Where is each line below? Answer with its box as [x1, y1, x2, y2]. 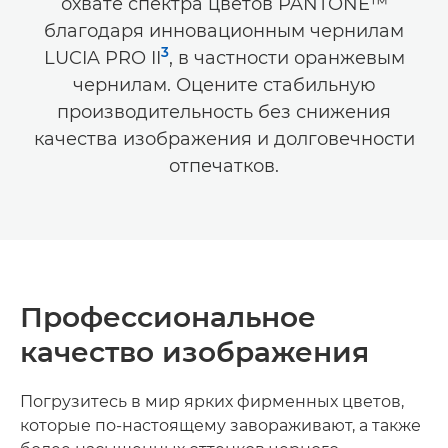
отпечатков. [169, 155, 279, 177]
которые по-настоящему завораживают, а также [20, 416, 421, 435]
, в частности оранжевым [168, 47, 405, 69]
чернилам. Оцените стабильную [72, 74, 376, 96]
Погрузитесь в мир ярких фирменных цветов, [20, 392, 404, 411]
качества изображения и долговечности [33, 128, 415, 150]
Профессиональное [20, 300, 316, 334]
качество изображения [20, 335, 369, 369]
